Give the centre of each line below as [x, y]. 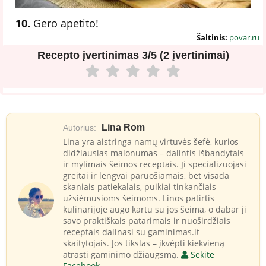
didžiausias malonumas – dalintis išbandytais [153, 153]
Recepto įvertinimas [89, 55]
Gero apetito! [64, 23]
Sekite [201, 254]
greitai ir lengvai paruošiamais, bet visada [146, 175]
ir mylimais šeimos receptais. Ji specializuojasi [155, 164]
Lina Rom [123, 127]
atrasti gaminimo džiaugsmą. [122, 254]
